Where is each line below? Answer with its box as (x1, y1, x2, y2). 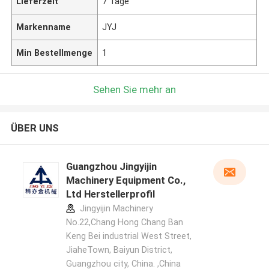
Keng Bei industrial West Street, (65, 231, 192, 241)
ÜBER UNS (10, 122, 59, 134)
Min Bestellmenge (16, 47, 93, 58)
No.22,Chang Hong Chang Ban (65, 217, 183, 228)
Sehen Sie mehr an (93, 83, 176, 95)
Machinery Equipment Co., (65, 174, 186, 187)
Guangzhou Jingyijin (65, 160, 157, 173)
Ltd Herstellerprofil (65, 188, 155, 201)
